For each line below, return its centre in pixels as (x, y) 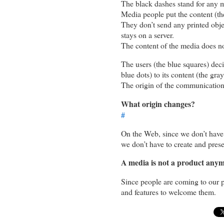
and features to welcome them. (168, 192)
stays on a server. (147, 35)
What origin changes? (158, 103)
